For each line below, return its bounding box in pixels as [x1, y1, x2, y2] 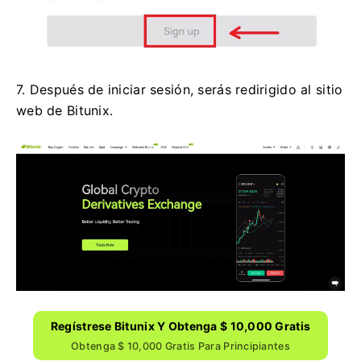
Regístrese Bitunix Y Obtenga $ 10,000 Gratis [50, 318, 311, 333]
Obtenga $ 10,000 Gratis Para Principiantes [71, 339, 290, 352]
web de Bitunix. [16, 102, 114, 118]
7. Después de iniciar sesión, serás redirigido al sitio [16, 81, 343, 98]
